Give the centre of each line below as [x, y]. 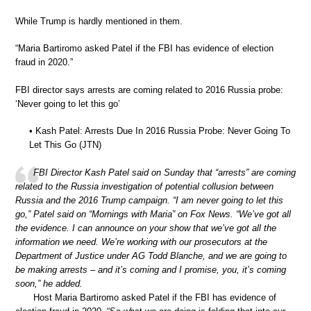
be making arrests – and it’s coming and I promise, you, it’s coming [151, 269]
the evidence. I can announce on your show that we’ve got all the [146, 228]
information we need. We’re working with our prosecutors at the [141, 242]
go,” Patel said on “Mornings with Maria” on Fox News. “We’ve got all [153, 214]
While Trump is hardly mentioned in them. [99, 21]
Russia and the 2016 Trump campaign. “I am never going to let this [149, 200]
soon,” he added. [49, 283]
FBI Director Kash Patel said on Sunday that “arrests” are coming [165, 172]
